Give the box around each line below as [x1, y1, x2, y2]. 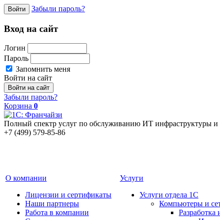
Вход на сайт [4, 23, 58, 34]
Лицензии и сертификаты [25, 191, 111, 199]
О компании [5, 174, 47, 183]
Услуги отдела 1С [139, 191, 198, 199]
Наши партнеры [25, 199, 79, 208]
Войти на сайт [4, 74, 52, 82]
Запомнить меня [14, 65, 70, 74]
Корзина [4, 102, 32, 110]
